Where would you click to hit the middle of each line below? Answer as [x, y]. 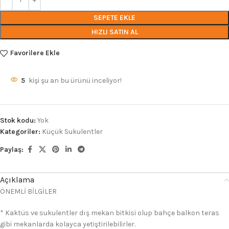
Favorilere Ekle [35, 53]
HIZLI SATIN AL [114, 32]
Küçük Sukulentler [72, 131]
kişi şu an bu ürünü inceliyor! [75, 80]
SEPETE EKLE [114, 17]
